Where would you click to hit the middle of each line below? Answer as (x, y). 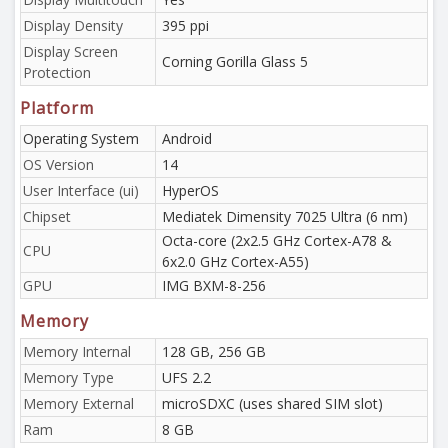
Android (187, 138)
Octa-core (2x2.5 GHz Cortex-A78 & (277, 240)
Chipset (47, 216)
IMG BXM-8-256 (214, 285)
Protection (57, 72)
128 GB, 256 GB (214, 351)
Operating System (81, 138)
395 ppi (185, 25)
